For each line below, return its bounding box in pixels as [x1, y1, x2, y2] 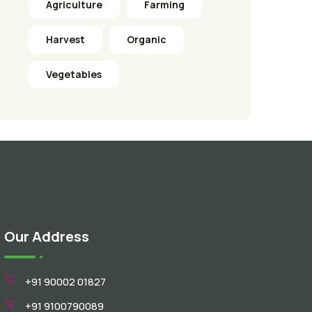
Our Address [4, 226, 90, 246]
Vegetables [46, 67, 102, 81]
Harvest [46, 32, 85, 46]
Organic [127, 32, 166, 46]
